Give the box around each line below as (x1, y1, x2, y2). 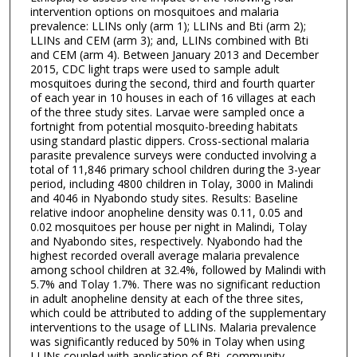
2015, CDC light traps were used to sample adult (29, 61, 280, 77)
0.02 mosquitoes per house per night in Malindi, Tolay (29, 219, 307, 235)
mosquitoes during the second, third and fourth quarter (29, 76, 315, 92)
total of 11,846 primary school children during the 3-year (29, 162, 320, 178)
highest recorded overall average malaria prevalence (29, 248, 300, 264)
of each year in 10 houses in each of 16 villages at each (29, 90, 316, 106)
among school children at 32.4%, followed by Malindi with (29, 262, 326, 278)
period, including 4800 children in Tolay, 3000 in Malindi (29, 176, 313, 192)
